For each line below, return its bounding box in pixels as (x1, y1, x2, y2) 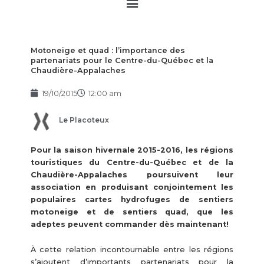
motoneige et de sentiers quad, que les (30, 207, 234, 216)
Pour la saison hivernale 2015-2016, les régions (30, 145, 234, 154)
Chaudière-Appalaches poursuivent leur (30, 170, 234, 179)
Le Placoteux (58, 115, 109, 125)
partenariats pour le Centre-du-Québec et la (30, 55, 213, 65)
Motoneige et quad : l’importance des (30, 45, 185, 55)
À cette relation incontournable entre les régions (30, 245, 234, 255)
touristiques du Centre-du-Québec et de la (30, 157, 234, 167)
